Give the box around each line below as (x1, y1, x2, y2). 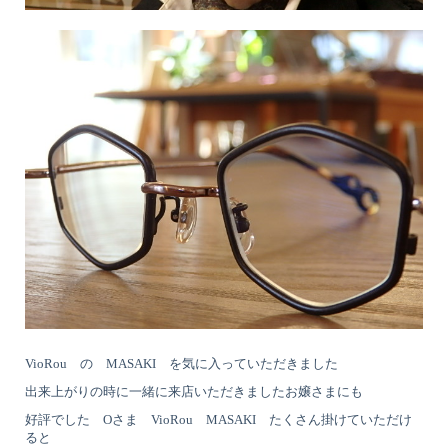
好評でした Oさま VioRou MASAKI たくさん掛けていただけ (25, 411, 412, 427)
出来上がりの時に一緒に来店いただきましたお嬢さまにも (25, 383, 363, 399)
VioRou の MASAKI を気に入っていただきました (25, 355, 338, 371)
